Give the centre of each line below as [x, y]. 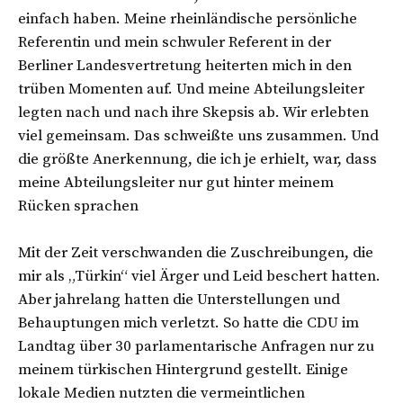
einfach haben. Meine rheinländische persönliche [188, 18]
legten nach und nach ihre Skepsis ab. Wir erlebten [193, 112]
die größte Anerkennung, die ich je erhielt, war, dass [197, 159]
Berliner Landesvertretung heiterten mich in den [185, 65]
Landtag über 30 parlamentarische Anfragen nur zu [196, 346]
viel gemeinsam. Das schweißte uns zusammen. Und [198, 135]
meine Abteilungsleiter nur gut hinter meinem [176, 182]
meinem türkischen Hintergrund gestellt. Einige [183, 369]
